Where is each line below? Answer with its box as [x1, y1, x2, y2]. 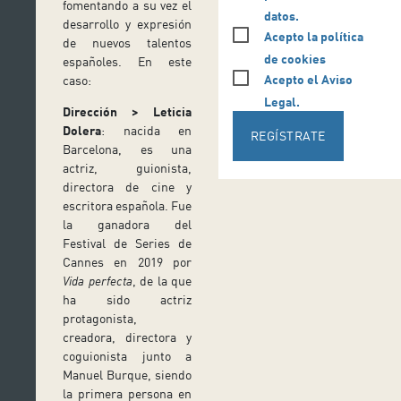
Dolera [63, 123, 101, 139]
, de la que [132, 273, 192, 289]
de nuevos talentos [63, 35, 192, 51]
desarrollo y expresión [63, 16, 192, 32]
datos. [263, 7, 299, 23]
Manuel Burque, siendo [63, 367, 192, 383]
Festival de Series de [63, 235, 192, 252]
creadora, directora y [63, 329, 192, 346]
